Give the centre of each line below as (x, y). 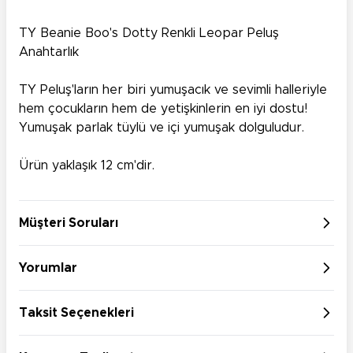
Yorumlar (48, 268)
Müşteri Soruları (69, 223)
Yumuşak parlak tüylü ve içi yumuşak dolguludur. (162, 127)
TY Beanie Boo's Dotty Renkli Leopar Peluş (149, 33)
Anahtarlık (49, 52)
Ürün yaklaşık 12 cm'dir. (87, 165)
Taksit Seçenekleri (76, 312)
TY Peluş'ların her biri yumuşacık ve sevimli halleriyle (173, 89)
